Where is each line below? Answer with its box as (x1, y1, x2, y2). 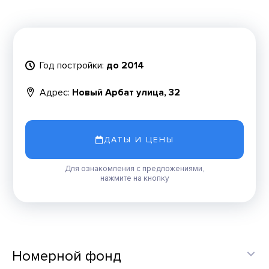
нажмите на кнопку (100, 174, 169, 183)
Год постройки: (40, 59, 104, 71)
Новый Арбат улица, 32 (72, 86, 181, 98)
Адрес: (40, 86, 70, 98)
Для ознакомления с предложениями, (65, 164, 204, 174)
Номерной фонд (12, 247, 121, 265)
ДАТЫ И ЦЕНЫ (103, 134, 174, 145)
